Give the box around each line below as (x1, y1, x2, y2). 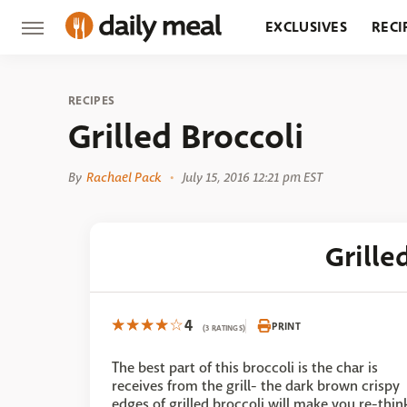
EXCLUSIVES (265, 16, 347, 37)
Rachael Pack (86, 169, 162, 185)
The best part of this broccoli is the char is (112, 358, 378, 377)
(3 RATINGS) (203, 323, 246, 333)
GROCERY (265, 71, 332, 92)
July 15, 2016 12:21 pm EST (182, 169, 323, 185)
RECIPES (68, 92, 115, 109)
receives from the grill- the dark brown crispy (112, 376, 400, 395)
